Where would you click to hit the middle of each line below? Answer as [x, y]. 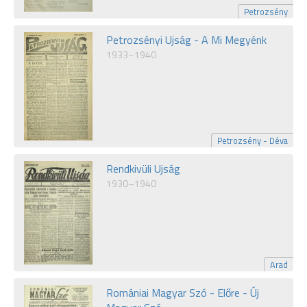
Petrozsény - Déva [253, 140]
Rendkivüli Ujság [143, 168]
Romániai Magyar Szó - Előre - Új [183, 293]
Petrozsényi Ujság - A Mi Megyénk [186, 39]
